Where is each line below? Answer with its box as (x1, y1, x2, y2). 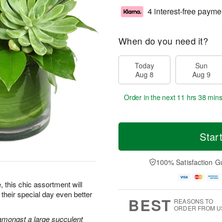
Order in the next (124, 92, 177, 102)
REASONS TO (174, 197, 214, 206)
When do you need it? (118, 34, 208, 47)
